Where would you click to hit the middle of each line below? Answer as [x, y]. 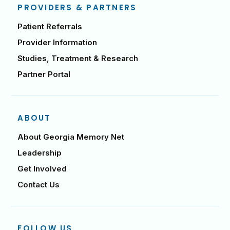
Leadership [40, 153]
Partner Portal [44, 74]
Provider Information [57, 43]
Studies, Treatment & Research [78, 59]
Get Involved [42, 169]
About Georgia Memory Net [71, 137]
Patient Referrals [50, 27]
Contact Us [39, 185]
